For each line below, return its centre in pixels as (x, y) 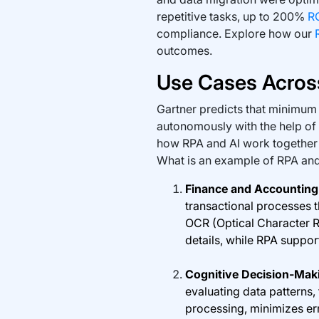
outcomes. (184, 50)
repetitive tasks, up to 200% (232, 16)
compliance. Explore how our (235, 33)
